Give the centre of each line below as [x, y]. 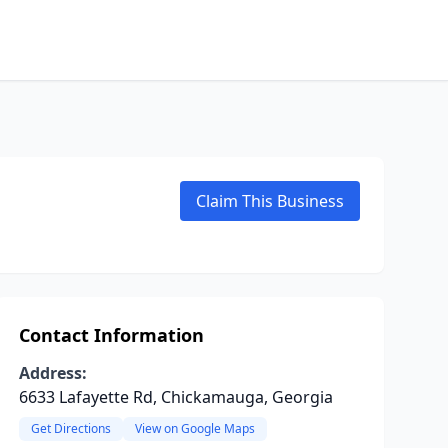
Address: [52, 373]
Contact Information [111, 335]
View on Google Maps [194, 428]
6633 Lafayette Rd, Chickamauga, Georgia [175, 397]
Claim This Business [270, 201]
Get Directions [70, 428]
